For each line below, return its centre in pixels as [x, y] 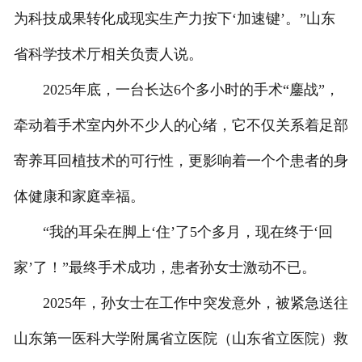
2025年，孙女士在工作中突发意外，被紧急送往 [181, 303]
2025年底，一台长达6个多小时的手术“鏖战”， [176, 90]
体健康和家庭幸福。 [79, 197]
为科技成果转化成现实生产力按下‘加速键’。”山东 [174, 19]
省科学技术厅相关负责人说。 [108, 55]
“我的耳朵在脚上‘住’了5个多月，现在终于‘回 [173, 232]
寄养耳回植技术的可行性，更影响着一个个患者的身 [181, 161]
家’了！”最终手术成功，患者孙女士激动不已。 [164, 268]
